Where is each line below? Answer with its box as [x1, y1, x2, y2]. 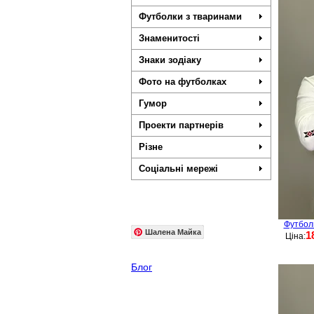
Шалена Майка [145, 226, 201, 237]
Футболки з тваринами [139, 11, 242, 22]
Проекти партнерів [139, 120, 224, 130]
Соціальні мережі [139, 163, 218, 174]
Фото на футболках [139, 76, 226, 87]
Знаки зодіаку [139, 55, 201, 65]
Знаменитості [139, 33, 200, 43]
